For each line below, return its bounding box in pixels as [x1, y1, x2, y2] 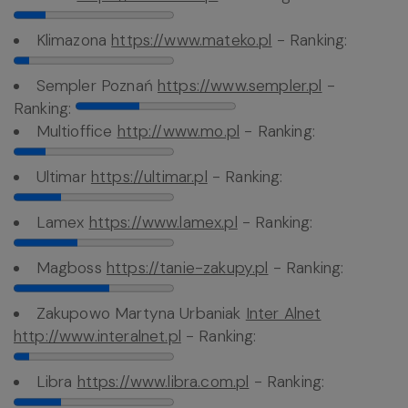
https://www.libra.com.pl [76, 372, 250, 393]
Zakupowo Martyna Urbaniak [36, 303, 246, 324]
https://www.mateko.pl [111, 30, 272, 51]
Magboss [36, 258, 107, 279]
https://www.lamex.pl [88, 212, 238, 233]
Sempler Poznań [36, 76, 158, 97]
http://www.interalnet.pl [14, 326, 181, 347]
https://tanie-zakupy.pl [106, 258, 269, 279]
